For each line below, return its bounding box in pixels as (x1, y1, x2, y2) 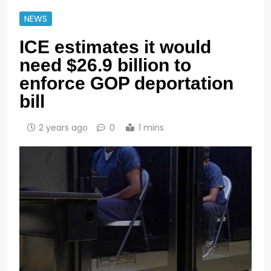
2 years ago (39, 121, 88, 134)
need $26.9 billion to (19, 54, 191, 75)
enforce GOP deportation (19, 73, 233, 93)
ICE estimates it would (19, 36, 211, 57)
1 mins (139, 121, 164, 134)
